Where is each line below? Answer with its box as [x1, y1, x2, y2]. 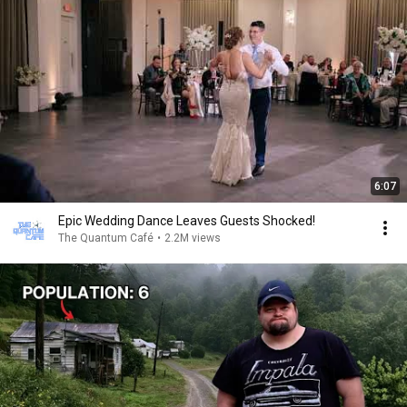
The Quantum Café [58, 232, 154, 244]
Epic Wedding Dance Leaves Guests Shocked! [58, 213, 315, 228]
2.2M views [164, 232, 221, 244]
